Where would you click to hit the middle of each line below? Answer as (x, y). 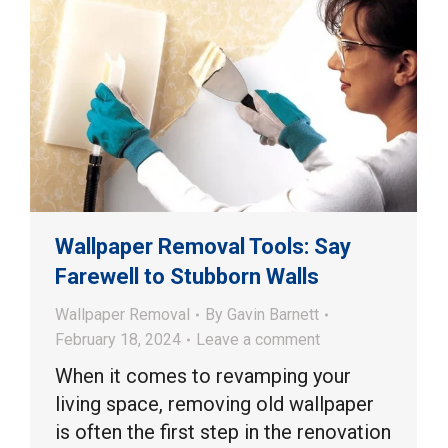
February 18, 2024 (118, 340)
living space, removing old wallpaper (214, 404)
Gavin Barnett (273, 315)
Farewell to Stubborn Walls (187, 277)
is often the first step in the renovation (223, 432)
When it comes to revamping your (203, 376)
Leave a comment (258, 340)
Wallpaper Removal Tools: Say (203, 247)
